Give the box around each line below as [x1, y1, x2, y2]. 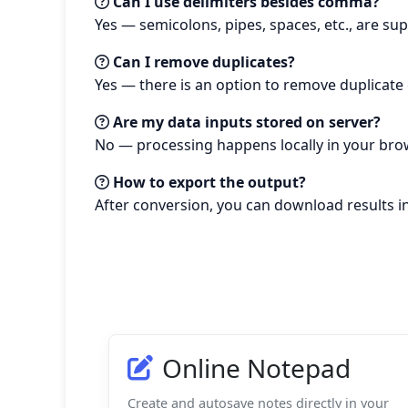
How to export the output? [109, 171, 306, 192]
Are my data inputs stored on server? [109, 111, 381, 132]
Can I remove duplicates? [109, 51, 295, 72]
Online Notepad [162, 350, 351, 385]
